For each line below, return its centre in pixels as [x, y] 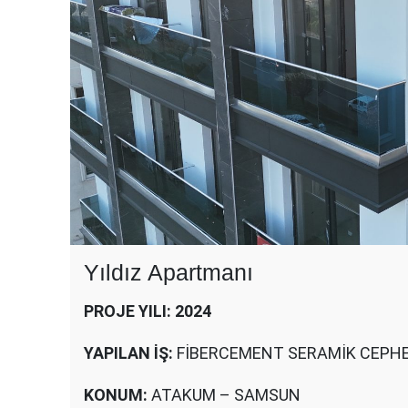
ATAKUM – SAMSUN [226, 394]
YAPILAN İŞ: [130, 352]
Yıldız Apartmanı [168, 272]
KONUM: [117, 394]
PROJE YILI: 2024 [148, 311]
